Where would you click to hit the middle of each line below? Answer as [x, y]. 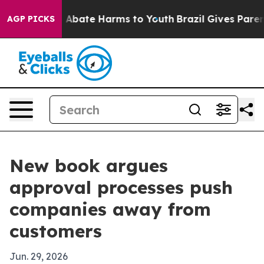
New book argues [89, 166]
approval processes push [121, 187]
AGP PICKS [31, 19]
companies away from [110, 209]
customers [56, 231]
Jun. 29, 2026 [39, 256]
